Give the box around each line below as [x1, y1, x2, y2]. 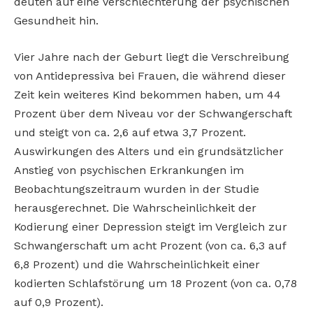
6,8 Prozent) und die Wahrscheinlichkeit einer [14, 257, 260, 271]
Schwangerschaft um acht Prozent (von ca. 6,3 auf [14, 238, 286, 252]
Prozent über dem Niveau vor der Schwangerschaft [14, 106, 292, 120]
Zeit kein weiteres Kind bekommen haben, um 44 [14, 87, 281, 101]
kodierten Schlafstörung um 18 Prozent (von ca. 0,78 [14, 276, 297, 290]
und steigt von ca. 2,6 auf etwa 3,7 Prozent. [14, 125, 246, 139]
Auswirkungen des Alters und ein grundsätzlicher [14, 144, 284, 158]
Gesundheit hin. [14, 14, 99, 28]
